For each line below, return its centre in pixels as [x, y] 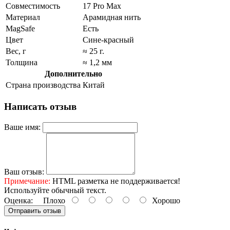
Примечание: [27, 181]
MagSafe [20, 29]
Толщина [22, 63]
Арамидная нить [112, 17]
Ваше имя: [22, 127]
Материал [23, 17]
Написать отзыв [40, 106]
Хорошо [164, 200]
